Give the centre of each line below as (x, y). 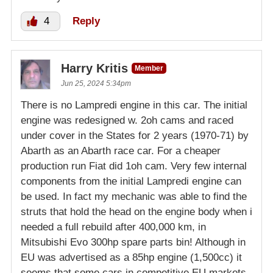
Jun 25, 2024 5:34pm (96, 83)
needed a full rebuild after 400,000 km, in (113, 227)
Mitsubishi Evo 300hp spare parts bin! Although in (133, 242)
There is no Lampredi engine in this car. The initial (134, 105)
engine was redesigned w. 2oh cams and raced (127, 120)
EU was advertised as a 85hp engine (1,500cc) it (131, 257)
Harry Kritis (94, 68)
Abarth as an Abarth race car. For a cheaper (121, 151)
